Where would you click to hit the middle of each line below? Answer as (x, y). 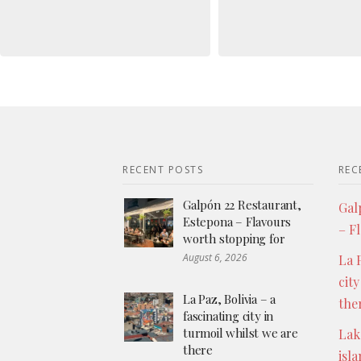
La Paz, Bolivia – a (230, 299)
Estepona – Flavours (237, 221)
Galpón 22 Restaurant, (242, 204)
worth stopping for (234, 238)
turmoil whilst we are (241, 332)
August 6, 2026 (215, 257)
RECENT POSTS (163, 169)
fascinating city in (228, 315)
